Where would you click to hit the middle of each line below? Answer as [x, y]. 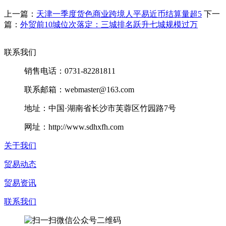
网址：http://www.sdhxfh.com [74, 127]
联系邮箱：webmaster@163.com [79, 89]
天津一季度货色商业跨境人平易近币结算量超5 [119, 14]
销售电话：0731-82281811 [70, 71]
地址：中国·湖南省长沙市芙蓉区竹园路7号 [100, 108]
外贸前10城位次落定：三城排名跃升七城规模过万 [109, 24]
